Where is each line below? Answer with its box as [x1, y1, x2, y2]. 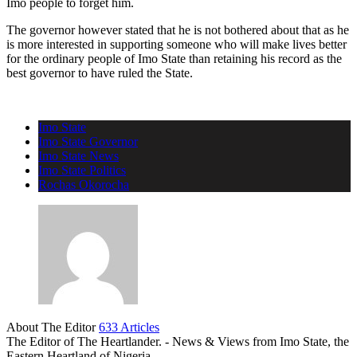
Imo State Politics [38, 163, 126, 177]
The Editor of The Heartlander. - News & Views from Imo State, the [6, 334, 349, 348]
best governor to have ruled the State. [6, 65, 193, 80]
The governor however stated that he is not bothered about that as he [6, 22, 349, 37]
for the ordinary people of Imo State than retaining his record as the [6, 51, 342, 65]
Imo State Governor [38, 134, 138, 148]
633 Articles [99, 320, 159, 334]
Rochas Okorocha [38, 177, 129, 191]
